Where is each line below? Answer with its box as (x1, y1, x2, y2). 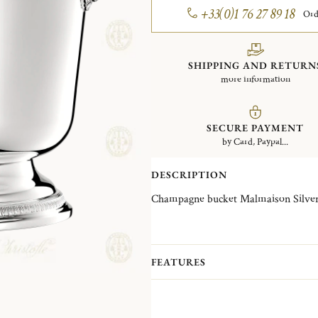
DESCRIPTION (150, 168, 227, 181)
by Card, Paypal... (222, 136, 289, 148)
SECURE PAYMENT (207, 121, 305, 134)
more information (220, 73, 290, 86)
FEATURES (150, 256, 206, 268)
